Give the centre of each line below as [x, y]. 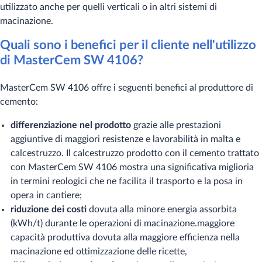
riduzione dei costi [50, 209]
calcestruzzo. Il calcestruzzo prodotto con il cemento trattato [135, 153]
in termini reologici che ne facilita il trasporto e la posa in [127, 181]
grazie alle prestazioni [177, 125]
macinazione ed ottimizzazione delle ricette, [99, 251]
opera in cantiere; [46, 195]
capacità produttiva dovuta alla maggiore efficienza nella [125, 237]
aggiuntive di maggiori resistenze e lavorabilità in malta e [125, 139]
